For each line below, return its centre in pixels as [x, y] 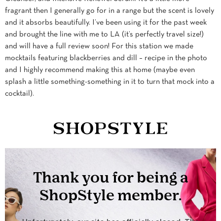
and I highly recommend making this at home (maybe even [100, 70]
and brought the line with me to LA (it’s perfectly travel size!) [104, 35]
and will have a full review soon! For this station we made [99, 47]
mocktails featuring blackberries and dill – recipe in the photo [106, 58]
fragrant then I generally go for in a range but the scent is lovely [110, 11]
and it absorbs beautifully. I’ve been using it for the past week [106, 23]
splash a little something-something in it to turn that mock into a [110, 82]
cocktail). [19, 94]
